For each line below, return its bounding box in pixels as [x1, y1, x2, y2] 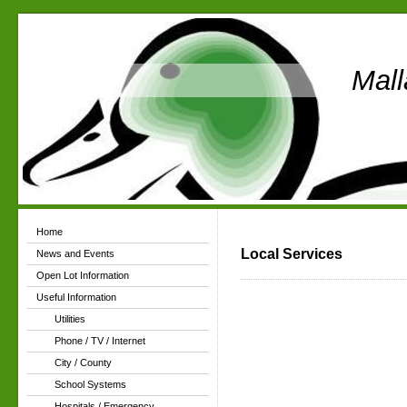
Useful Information [36, 292, 116, 303]
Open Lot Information [36, 270, 129, 281]
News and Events [36, 248, 114, 259]
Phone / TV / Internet [55, 335, 145, 346]
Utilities [55, 313, 85, 324]
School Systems [55, 379, 126, 390]
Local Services [241, 246, 342, 262]
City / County [55, 357, 112, 368]
